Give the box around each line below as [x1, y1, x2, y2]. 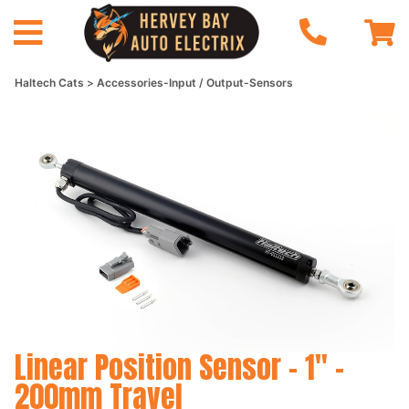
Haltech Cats [15, 76, 87, 89]
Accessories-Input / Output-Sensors [97, 76, 293, 89]
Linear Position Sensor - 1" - [15, 345, 344, 391]
